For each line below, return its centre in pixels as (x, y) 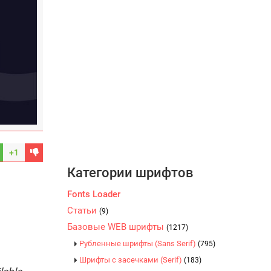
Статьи (83, 211)
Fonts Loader (94, 194)
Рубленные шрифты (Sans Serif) (139, 243)
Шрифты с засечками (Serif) (132, 260)
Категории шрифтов (130, 173)
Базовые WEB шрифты (117, 227)
